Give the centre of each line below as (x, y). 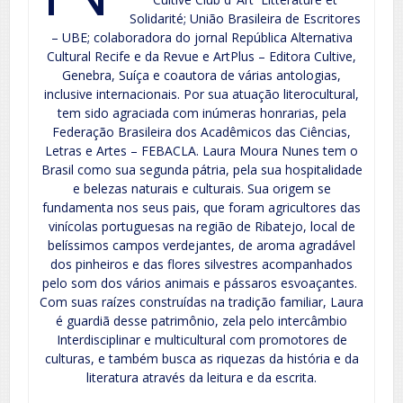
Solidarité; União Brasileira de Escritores (245, 19)
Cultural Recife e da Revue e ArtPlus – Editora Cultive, (201, 57)
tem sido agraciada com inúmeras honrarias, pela (201, 113)
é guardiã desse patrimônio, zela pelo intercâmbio (201, 321)
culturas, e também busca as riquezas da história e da (201, 359)
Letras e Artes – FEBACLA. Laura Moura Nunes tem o (201, 151)
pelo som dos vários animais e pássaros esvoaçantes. (201, 283)
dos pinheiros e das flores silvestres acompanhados (201, 264)
